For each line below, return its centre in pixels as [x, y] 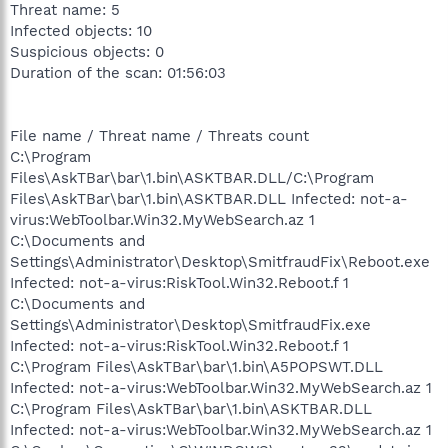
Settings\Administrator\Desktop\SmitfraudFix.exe [190, 325]
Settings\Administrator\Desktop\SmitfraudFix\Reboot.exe [220, 262]
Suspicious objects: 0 [87, 52]
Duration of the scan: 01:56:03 [118, 73]
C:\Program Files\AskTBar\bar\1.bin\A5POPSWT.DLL [196, 367]
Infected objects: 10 [81, 31]
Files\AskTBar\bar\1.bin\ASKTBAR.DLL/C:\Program [192, 178]
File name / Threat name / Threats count [159, 136]
